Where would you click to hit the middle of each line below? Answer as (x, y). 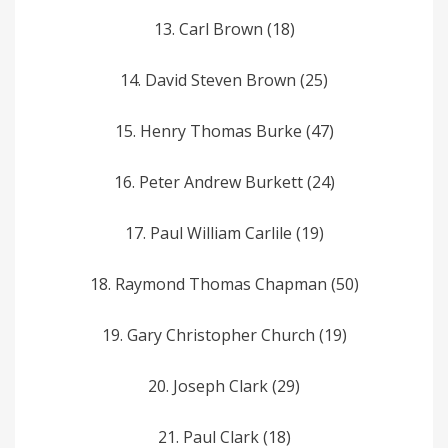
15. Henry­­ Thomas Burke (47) (224, 130)
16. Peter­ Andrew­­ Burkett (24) (224, 181)
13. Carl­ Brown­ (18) (224, 28)
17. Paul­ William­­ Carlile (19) (224, 232)
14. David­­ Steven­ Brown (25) (224, 79)
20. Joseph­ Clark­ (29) (224, 385)
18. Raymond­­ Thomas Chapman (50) (224, 283)
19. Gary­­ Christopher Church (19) (224, 334)
